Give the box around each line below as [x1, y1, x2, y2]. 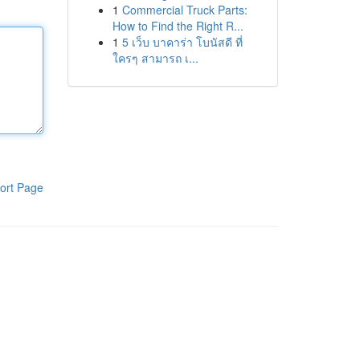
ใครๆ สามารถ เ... [112, 50, 198, 66]
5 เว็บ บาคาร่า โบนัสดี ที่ [121, 34, 243, 50]
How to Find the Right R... [112, 18, 243, 34]
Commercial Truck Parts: [121, 2, 247, 18]
